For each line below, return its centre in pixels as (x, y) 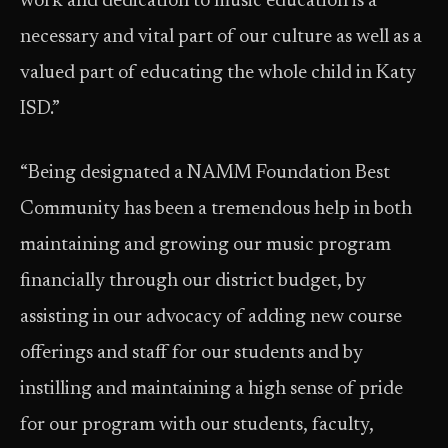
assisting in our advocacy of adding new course (211, 317)
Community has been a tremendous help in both (216, 209)
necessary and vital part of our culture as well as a (221, 37)
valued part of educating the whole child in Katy (218, 73)
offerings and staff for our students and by (191, 353)
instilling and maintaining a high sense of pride (211, 389)
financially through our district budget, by (193, 281)
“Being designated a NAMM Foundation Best (205, 173)
